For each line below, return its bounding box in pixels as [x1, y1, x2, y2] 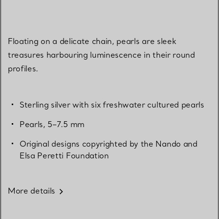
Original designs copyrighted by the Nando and [20, 139, 197, 149]
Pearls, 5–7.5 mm [20, 119, 85, 130]
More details [8, 186, 56, 196]
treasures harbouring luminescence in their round [8, 50, 195, 60]
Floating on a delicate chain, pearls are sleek [8, 36, 176, 46]
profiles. [8, 64, 39, 74]
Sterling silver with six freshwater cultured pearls [20, 100, 204, 110]
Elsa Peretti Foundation [20, 151, 109, 161]
